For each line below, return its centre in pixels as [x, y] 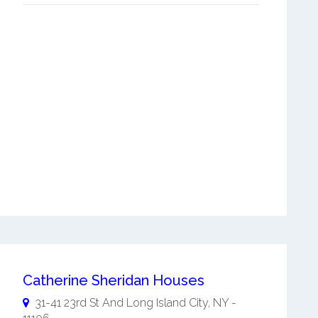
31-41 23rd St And [79, 303]
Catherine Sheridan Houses [113, 281]
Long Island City [167, 303]
